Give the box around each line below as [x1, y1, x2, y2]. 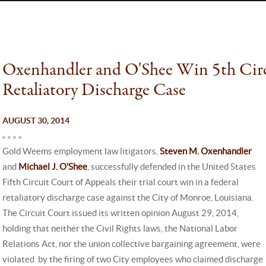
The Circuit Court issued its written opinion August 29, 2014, [2, 208, 239, 218]
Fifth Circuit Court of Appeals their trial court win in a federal [2, 177, 239, 187]
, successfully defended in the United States [87, 161, 256, 172]
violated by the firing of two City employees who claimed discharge [2, 254, 263, 264]
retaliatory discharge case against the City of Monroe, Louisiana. [2, 192, 255, 202]
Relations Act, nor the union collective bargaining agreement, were [2, 239, 261, 249]
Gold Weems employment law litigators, [2, 146, 160, 156]
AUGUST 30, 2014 [2, 116, 69, 125]
